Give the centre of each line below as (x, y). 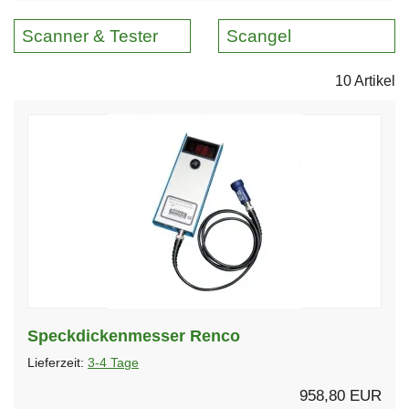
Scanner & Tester (90, 36)
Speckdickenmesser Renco (134, 336)
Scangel (259, 36)
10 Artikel (365, 80)
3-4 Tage (113, 362)
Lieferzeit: (58, 362)
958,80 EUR (341, 395)
